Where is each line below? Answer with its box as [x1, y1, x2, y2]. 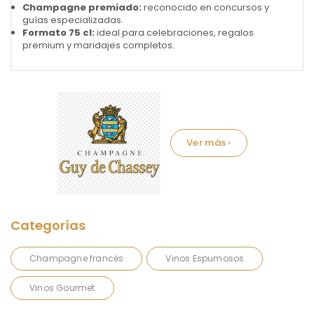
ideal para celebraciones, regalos [95, 25, 254, 39]
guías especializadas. [22, 13, 123, 27]
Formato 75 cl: [22, 25, 95, 39]
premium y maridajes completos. [22, 38, 175, 52]
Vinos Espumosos [165, 252, 245, 264]
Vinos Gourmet [29, 281, 95, 294]
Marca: [11, 134, 53, 152]
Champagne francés [29, 252, 124, 264]
